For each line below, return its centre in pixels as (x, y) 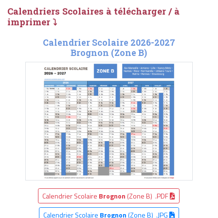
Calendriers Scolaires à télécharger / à (93, 11)
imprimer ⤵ (32, 22)
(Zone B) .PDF (148, 196)
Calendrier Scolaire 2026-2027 (109, 43)
